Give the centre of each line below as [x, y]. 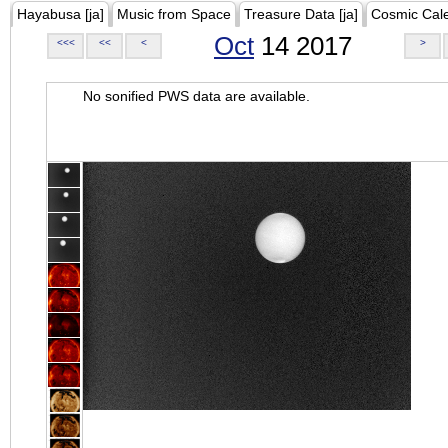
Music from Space [174, 14]
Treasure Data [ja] [301, 14]
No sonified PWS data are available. [196, 96]
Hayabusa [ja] [60, 14]
